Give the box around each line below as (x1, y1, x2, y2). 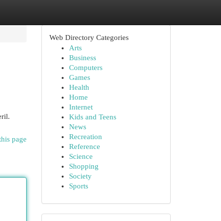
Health (69, 83, 89, 91)
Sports (69, 182, 88, 190)
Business (69, 54, 96, 62)
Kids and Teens (69, 113, 116, 121)
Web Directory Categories (49, 34, 129, 41)
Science (69, 152, 93, 160)
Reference (69, 143, 100, 150)
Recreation (69, 133, 102, 141)
